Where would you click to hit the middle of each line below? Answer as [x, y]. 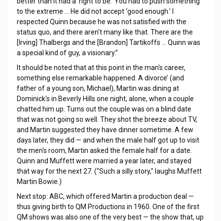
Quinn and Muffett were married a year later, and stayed [104, 161]
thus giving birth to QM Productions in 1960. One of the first [108, 207]
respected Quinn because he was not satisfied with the [101, 22]
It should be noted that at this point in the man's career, [101, 68]
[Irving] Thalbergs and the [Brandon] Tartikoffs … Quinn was [108, 42]
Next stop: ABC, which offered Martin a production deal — [105, 196]
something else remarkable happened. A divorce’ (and [100, 78]
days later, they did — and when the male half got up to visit [108, 140]
